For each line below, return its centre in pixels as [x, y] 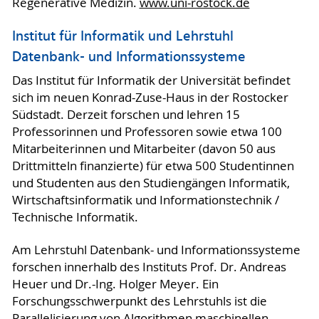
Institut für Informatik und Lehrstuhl [122, 37]
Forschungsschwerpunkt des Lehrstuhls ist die [139, 302]
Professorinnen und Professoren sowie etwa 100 [147, 132]
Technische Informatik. [76, 218]
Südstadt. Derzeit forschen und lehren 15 [126, 115]
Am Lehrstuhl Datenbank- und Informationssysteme [156, 250]
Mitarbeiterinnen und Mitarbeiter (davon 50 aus [143, 149]
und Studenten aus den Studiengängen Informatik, [151, 183]
